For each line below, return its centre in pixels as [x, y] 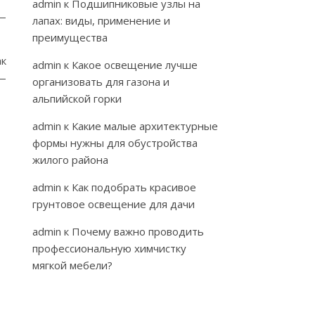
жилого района [70, 160]
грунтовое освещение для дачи [114, 204]
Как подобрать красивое [134, 187]
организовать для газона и [101, 82]
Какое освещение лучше [135, 65]
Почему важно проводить [138, 231]
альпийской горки [77, 98]
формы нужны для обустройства [115, 143]
